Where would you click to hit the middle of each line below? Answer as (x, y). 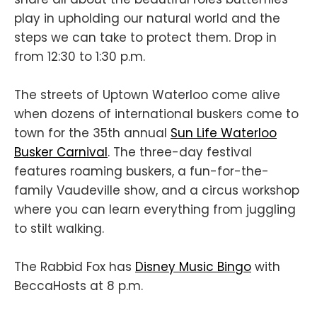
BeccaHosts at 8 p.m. (79, 286)
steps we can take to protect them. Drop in (145, 37)
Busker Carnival (61, 152)
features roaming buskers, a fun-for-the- (142, 172)
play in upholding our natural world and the (147, 18)
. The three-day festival (180, 152)
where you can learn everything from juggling (155, 210)
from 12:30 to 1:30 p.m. (80, 56)
